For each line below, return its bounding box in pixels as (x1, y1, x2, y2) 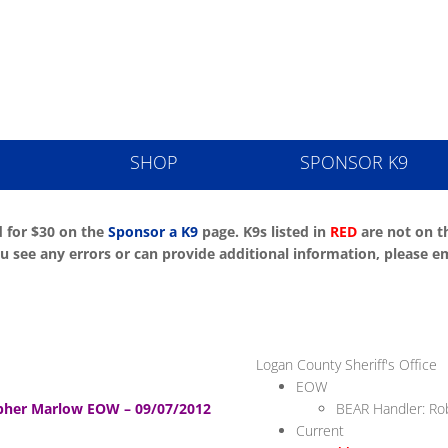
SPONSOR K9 (300, 150, 408, 174)
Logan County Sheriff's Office (255, 355, 437, 374)
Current (295, 421, 344, 440)
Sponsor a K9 (108, 222, 198, 241)
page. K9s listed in (198, 222, 330, 241)
